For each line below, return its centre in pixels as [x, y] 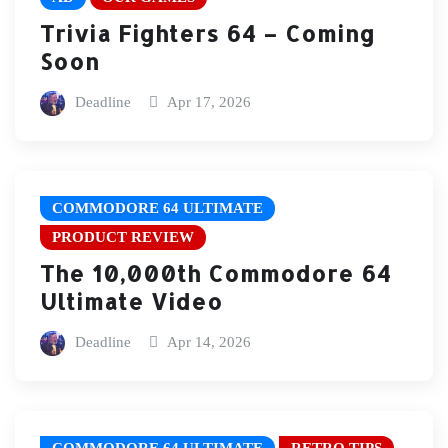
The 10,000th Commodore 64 [215, 273]
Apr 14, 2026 [209, 342]
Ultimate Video [131, 301]
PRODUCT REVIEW [123, 236]
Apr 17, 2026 [209, 102]
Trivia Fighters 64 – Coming [207, 33]
